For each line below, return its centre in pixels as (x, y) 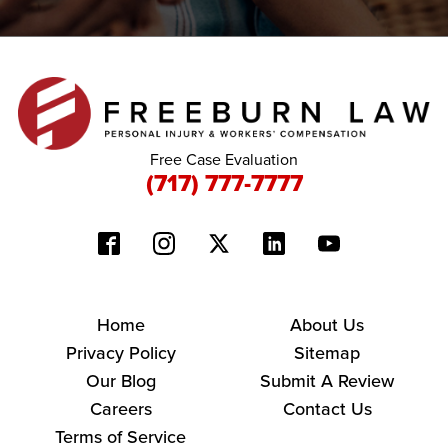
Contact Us (327, 408)
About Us (327, 324)
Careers (120, 408)
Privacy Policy (120, 352)
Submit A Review (327, 380)
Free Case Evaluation (224, 159)
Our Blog (120, 380)
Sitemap (327, 352)
